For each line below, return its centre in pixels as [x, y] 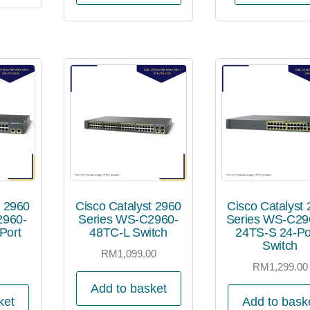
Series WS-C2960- [128, 220]
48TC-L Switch [128, 233]
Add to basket [128, 288]
